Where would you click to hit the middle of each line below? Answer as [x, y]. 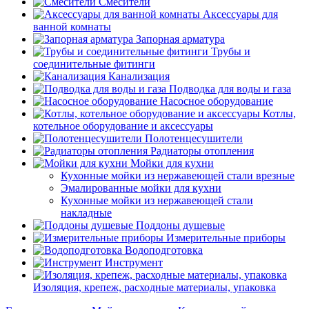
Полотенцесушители [194, 138]
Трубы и [231, 51]
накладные [86, 213]
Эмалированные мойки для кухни [141, 188]
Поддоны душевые [180, 225]
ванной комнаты [72, 27]
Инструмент [134, 262]
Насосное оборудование [217, 101]
